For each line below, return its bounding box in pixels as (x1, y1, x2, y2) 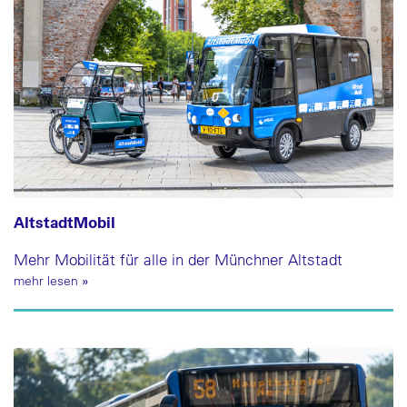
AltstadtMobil (14, 211, 115, 232)
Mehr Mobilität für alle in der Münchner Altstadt (14, 249, 342, 269)
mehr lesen (14, 272, 82, 289)
